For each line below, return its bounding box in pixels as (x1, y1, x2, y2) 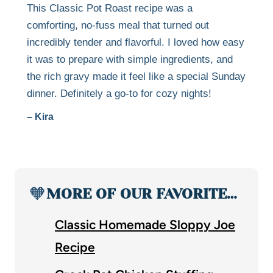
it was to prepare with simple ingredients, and (27, 53, 233, 65)
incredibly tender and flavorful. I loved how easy (27, 36, 244, 48)
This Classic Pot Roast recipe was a (27, 2, 193, 14)
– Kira (27, 111, 54, 122)
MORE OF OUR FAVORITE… (46, 185, 237, 202)
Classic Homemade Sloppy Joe (55, 216, 235, 232)
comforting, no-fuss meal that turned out (27, 19, 209, 31)
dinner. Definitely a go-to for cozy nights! (27, 87, 211, 99)
